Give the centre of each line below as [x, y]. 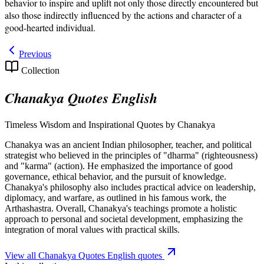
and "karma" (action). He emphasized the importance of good [119, 166]
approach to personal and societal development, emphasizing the [124, 219]
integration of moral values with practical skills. [92, 229]
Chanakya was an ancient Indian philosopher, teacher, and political [128, 144]
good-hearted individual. [50, 27]
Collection [39, 70]
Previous [35, 54]
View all [22, 255]
